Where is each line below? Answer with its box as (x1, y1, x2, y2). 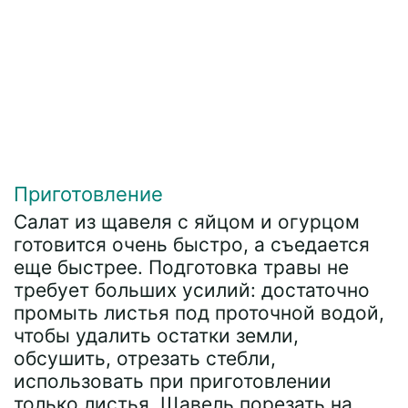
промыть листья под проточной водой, (14, 301, 384, 324)
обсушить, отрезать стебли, (14, 347, 276, 370)
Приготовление (14, 182, 163, 206)
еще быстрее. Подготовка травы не (14, 256, 349, 279)
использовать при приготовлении (14, 370, 331, 393)
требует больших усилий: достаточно (14, 279, 370, 301)
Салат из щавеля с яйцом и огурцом (14, 210, 360, 233)
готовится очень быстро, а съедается (14, 233, 370, 256)
